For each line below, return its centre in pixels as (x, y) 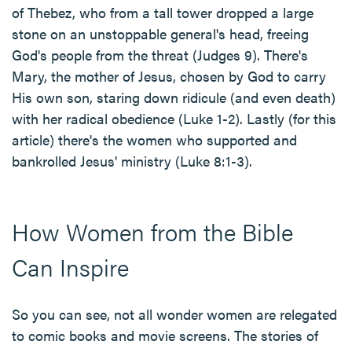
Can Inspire (70, 267)
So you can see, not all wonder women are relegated (174, 314)
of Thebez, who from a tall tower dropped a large (163, 12)
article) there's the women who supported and (154, 139)
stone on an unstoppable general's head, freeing (160, 33)
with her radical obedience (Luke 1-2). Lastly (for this (174, 118)
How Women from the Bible (152, 231)
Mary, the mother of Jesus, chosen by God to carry (169, 76)
